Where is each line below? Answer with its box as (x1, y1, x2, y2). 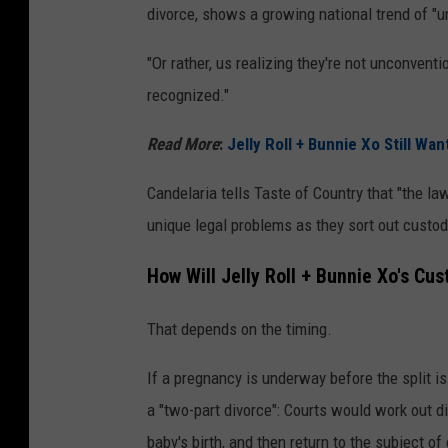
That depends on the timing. (147, 318, 332, 339)
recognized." (147, 85, 229, 106)
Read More (147, 134, 219, 155)
